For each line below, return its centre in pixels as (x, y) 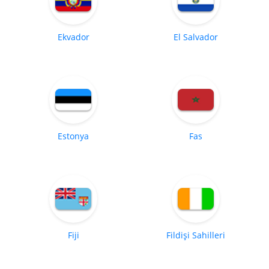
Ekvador (73, 37)
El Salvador (196, 37)
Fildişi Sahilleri (196, 235)
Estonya (73, 136)
